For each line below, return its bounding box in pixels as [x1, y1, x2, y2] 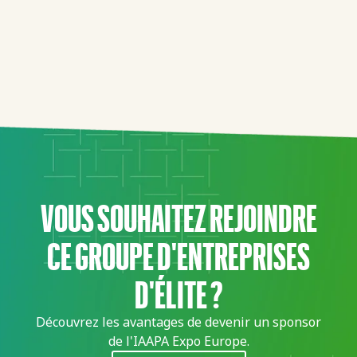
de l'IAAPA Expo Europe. [108, 331, 249, 350]
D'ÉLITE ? [134, 270, 223, 316]
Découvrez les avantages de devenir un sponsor [36, 312, 321, 331]
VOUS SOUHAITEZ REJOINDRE [40, 194, 317, 239]
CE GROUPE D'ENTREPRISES [47, 232, 310, 277]
